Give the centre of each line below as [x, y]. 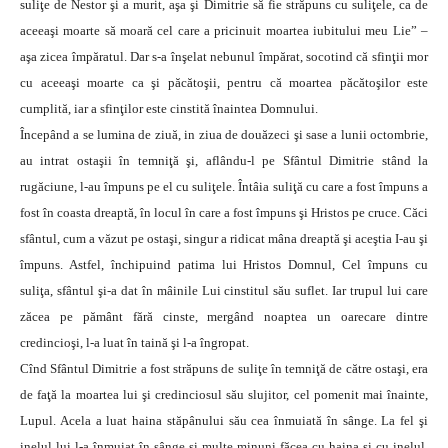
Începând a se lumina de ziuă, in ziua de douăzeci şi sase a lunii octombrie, [224, 135]
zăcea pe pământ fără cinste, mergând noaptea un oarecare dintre [224, 317]
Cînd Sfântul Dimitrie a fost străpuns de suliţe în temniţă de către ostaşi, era [224, 369]
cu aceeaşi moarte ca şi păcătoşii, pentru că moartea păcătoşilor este [224, 83]
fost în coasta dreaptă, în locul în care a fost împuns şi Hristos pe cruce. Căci [224, 213]
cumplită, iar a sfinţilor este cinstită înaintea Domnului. [169, 109]
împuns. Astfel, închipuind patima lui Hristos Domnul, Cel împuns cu [224, 265]
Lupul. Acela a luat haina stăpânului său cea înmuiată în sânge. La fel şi [224, 421]
